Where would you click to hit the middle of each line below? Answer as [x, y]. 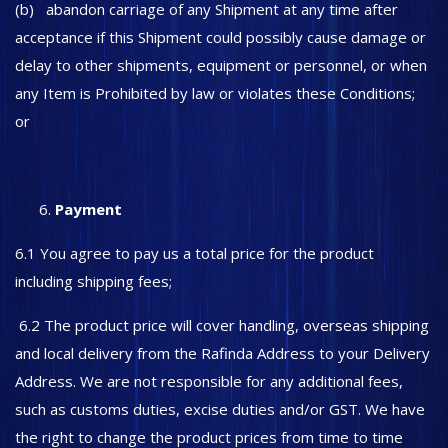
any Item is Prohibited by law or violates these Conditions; [215, 93]
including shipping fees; [95, 281]
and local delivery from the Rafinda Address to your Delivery [222, 353]
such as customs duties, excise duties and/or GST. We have [220, 409]
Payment [90, 209]
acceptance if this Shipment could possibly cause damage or [220, 37]
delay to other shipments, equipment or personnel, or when [221, 65]
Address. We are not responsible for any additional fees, [209, 381]
